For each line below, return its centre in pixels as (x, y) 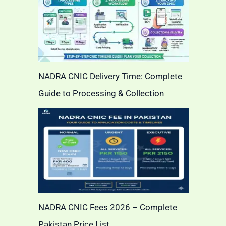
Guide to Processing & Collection (101, 93)
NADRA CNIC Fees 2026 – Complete (108, 208)
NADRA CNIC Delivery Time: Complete (110, 76)
